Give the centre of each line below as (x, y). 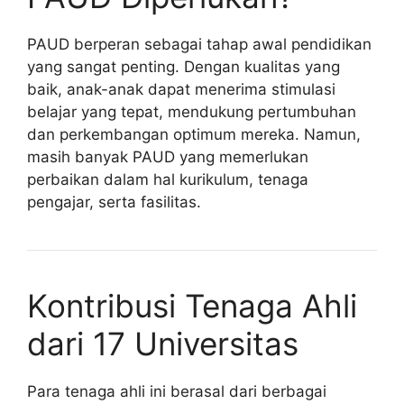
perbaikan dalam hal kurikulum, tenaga (168, 179)
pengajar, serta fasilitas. (114, 202)
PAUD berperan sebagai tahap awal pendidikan (199, 44)
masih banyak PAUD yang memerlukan (168, 156)
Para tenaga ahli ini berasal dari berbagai (177, 391)
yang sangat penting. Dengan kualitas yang (184, 66)
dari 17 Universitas (163, 343)
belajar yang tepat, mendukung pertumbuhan (192, 111)
